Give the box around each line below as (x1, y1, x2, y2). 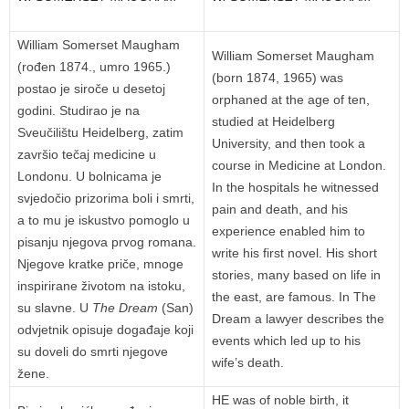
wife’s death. (212, 355, 284, 371)
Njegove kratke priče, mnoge (17, 257, 184, 272)
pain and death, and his (212, 202, 348, 217)
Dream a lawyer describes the (212, 311, 384, 327)
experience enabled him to (212, 224, 365, 239)
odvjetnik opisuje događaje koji (17, 322, 194, 338)
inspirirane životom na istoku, (17, 278, 185, 294)
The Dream (92, 300, 162, 316)
